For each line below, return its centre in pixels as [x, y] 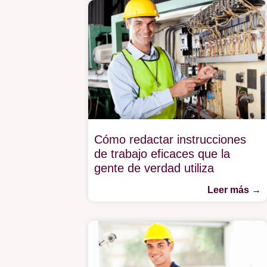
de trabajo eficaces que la [162, 153]
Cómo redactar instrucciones [170, 139]
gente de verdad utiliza [156, 168]
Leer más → [234, 190]
